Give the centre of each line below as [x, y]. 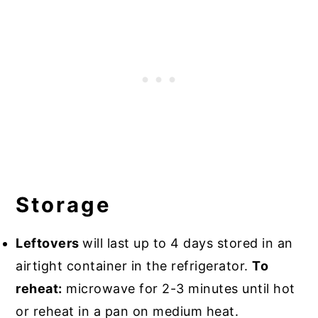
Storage [64, 204]
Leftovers [49, 243]
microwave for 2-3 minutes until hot [179, 288]
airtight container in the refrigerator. [134, 265]
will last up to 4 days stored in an [188, 243]
